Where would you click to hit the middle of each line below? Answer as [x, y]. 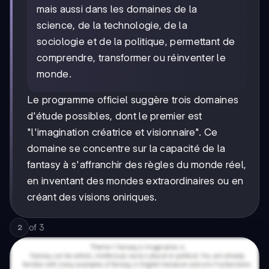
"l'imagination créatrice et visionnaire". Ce [122, 132]
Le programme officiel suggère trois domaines [133, 100]
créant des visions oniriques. [92, 197]
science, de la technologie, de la [112, 26]
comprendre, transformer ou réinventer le [131, 58]
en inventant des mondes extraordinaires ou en [135, 181]
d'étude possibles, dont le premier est [115, 116]
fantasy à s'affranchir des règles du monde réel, [137, 165]
